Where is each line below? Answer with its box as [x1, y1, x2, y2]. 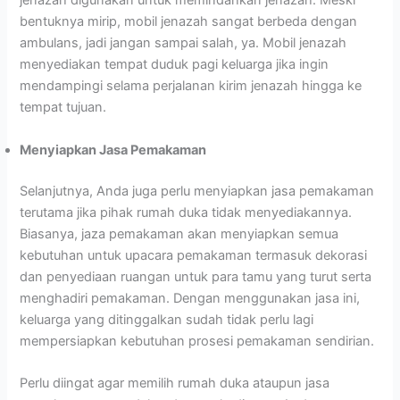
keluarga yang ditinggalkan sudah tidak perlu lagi [20, 311, 314, 328]
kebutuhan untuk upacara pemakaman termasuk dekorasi [20, 246, 368, 263]
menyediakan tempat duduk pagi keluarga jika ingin [20, 56, 329, 73]
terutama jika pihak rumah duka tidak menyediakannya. [20, 204, 353, 221]
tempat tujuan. [20, 99, 107, 116]
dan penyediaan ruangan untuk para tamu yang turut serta [20, 268, 372, 285]
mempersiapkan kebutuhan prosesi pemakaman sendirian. [20, 332, 375, 349]
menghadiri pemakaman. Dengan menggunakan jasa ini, [20, 289, 361, 306]
